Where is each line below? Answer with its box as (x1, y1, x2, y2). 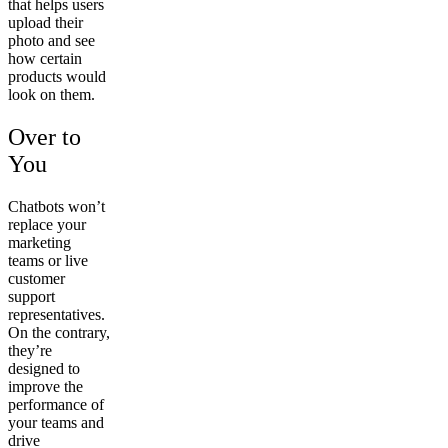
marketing (8, 233, 71, 251)
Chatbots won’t (8, 197, 105, 215)
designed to (8, 359, 80, 377)
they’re (8, 341, 52, 359)
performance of (8, 395, 104, 413)
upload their (8, 14, 83, 32)
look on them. (8, 86, 95, 104)
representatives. (8, 305, 105, 323)
